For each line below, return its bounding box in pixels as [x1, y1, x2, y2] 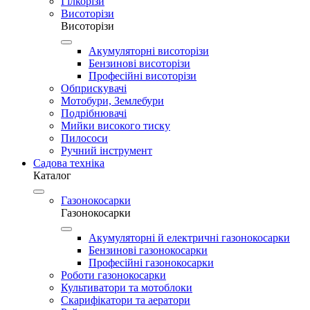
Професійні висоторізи [89, 70, 197, 82]
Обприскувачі [61, 82, 127, 94]
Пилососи [61, 132, 108, 144]
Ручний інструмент [61, 145, 152, 156]
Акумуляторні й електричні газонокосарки [89, 232, 290, 244]
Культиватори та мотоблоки [61, 282, 192, 293]
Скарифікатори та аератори [61, 294, 190, 306]
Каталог [33, 170, 71, 181]
